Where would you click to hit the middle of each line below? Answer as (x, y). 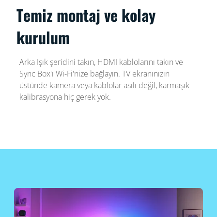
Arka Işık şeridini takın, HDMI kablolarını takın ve (101, 62)
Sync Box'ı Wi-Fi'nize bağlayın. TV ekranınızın (94, 74)
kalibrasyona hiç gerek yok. (65, 97)
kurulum (43, 37)
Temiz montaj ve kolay (86, 15)
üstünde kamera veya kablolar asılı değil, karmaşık (104, 85)
